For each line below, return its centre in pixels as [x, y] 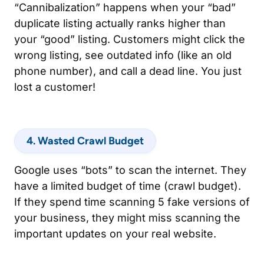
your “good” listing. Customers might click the [130, 39]
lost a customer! [55, 87]
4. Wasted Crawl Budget [85, 141]
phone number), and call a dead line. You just [128, 71]
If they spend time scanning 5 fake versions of [132, 202]
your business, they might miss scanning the [127, 217]
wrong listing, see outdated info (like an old [123, 55]
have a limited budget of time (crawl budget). [128, 186]
